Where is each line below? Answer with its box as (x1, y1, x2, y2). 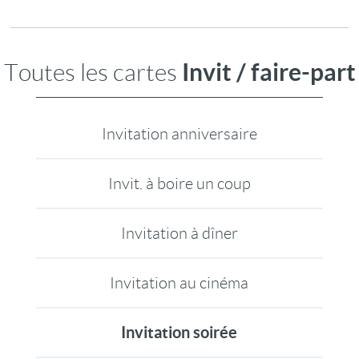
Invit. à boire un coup (107, 174, 251, 192)
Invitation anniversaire (101, 124, 257, 143)
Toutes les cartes (3, 58, 182, 86)
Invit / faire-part (181, 58, 356, 86)
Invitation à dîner (120, 224, 238, 242)
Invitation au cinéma (110, 273, 249, 292)
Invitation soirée (121, 322, 238, 341)
